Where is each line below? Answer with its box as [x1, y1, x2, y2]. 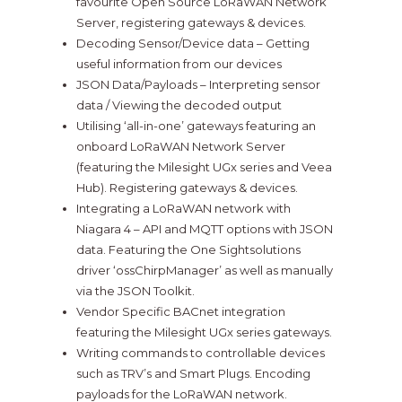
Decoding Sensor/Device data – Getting [75, 36, 310, 51]
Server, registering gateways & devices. [75, 15, 306, 31]
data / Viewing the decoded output [75, 98, 282, 113]
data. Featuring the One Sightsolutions [75, 242, 301, 258]
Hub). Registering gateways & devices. [75, 180, 298, 196]
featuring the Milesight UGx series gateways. [75, 325, 332, 340]
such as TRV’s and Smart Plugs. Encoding [75, 366, 310, 381]
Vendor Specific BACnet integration [75, 304, 285, 319]
